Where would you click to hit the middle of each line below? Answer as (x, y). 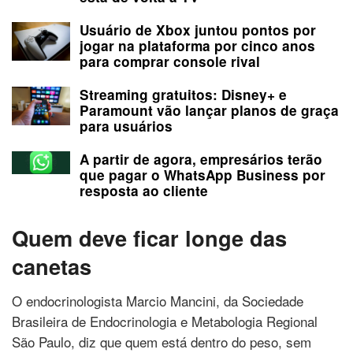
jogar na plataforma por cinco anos (197, 45)
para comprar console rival (170, 61)
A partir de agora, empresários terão (201, 159)
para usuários (126, 126)
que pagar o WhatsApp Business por (203, 175)
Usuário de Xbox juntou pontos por (198, 30)
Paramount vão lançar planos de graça (209, 110)
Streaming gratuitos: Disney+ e (183, 94)
